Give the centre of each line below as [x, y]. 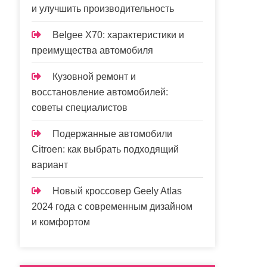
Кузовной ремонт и [94, 76]
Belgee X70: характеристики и [119, 35]
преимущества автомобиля [93, 50]
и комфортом [61, 222]
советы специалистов [80, 107]
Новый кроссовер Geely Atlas [117, 191]
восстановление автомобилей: [100, 92]
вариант [50, 164]
